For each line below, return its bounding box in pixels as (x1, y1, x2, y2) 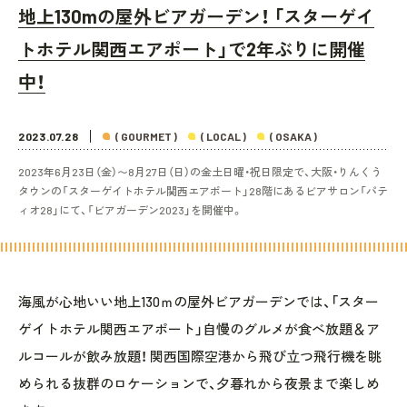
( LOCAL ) (201, 129, 247, 143)
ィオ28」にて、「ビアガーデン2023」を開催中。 (18, 203, 243, 216)
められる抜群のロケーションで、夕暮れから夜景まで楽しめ (18, 374, 380, 392)
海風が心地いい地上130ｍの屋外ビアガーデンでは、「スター (18, 293, 379, 310)
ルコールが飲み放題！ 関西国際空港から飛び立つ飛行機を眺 (18, 347, 382, 364)
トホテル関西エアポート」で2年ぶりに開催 (18, 37, 365, 60)
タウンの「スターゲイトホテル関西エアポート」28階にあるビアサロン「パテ (18, 184, 388, 197)
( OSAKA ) (270, 129, 318, 143)
